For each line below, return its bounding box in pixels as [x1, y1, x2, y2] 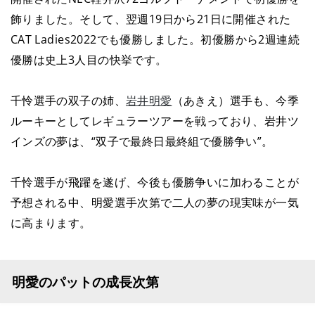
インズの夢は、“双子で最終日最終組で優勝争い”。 [10, 132, 274, 149]
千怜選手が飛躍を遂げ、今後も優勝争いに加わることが [10, 173, 300, 190]
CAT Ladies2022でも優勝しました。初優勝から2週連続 [10, 31, 300, 48]
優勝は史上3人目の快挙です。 [10, 51, 167, 68]
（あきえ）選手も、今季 [172, 91, 300, 108]
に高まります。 [10, 214, 91, 231]
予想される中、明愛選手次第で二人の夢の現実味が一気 [10, 193, 300, 210]
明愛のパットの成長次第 [11, 272, 159, 291]
